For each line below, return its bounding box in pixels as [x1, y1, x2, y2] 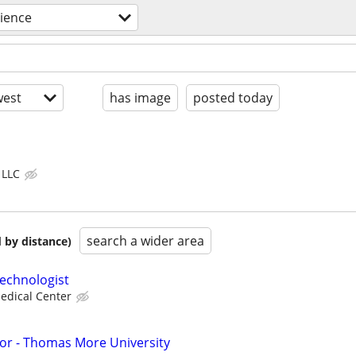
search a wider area [87, 232, 204, 250]
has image [110, 89, 171, 106]
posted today [193, 89, 273, 106]
